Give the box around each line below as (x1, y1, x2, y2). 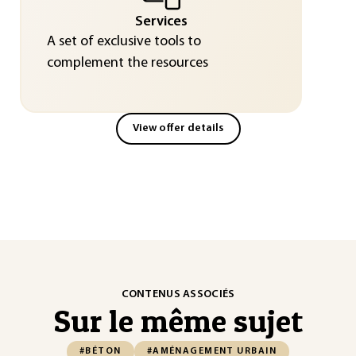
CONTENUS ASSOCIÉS (121, 288, 235, 300)
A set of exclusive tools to (46, 33, 201, 49)
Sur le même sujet (53, 301, 303, 340)
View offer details (133, 122, 223, 134)
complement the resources (46, 55, 208, 71)
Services (134, 14, 188, 29)
